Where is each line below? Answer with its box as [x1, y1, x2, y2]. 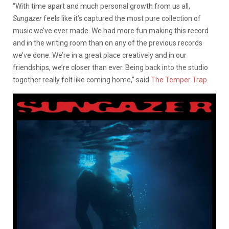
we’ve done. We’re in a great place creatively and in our [13, 51, 187, 60]
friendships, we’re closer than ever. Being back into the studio [13, 63, 208, 72]
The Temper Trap [151, 76, 207, 84]
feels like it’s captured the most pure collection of [42, 14, 201, 23]
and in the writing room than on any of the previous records [13, 39, 202, 48]
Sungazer [13, 14, 42, 23]
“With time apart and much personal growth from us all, [13, 2, 190, 11]
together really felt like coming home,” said [13, 76, 151, 84]
